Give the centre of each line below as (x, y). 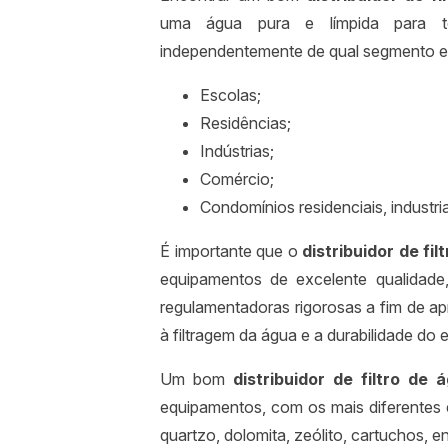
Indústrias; (237, 151)
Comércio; (237, 179)
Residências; (245, 123)
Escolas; (230, 95)
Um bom (196, 379)
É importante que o (231, 251)
